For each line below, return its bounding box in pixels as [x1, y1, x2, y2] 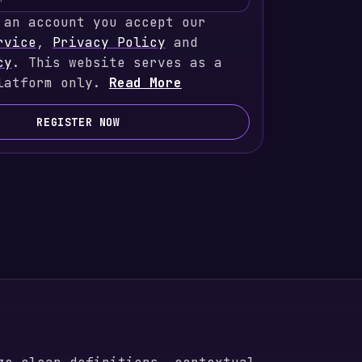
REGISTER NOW [36, 115, 120, 129]
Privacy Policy [52, 34, 166, 51]
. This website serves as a [11, 54, 222, 71]
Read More [108, 74, 182, 91]
